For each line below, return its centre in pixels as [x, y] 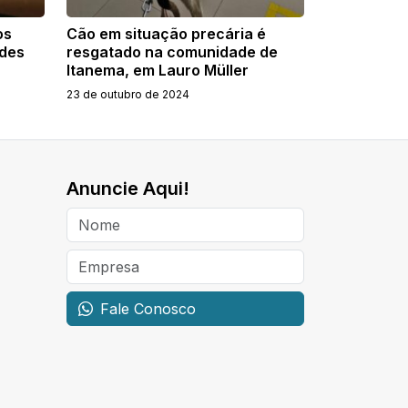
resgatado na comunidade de [172, 51]
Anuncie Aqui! [128, 188]
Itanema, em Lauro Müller [158, 70]
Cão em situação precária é [166, 33]
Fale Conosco [148, 308]
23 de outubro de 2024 [128, 94]
